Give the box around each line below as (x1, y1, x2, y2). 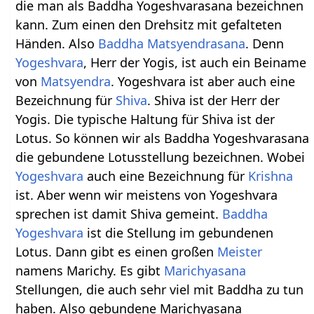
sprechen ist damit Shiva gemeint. (15, 205, 223, 223)
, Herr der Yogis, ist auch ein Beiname (83, 54, 307, 71)
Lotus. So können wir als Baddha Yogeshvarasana (15, 130, 310, 147)
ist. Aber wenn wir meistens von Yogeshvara (15, 186, 278, 204)
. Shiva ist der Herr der (147, 92, 280, 109)
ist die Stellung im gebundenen (83, 224, 274, 242)
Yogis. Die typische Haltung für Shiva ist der (15, 111, 275, 128)
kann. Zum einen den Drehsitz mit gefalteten (15, 16, 282, 34)
